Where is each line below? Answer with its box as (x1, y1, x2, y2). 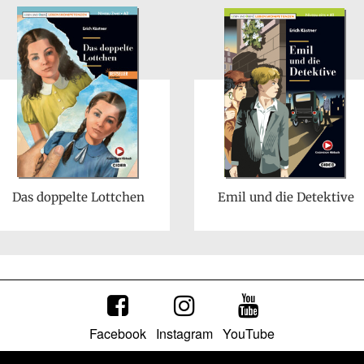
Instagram (156, 324, 213, 344)
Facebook (89, 324, 146, 344)
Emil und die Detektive (217, 189, 354, 206)
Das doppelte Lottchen (12, 189, 145, 206)
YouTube (223, 324, 275, 344)
